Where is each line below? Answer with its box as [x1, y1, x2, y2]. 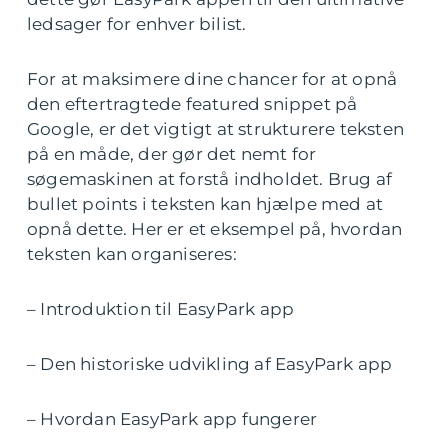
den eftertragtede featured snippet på [27, 94, 358, 114]
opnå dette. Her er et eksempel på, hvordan [27, 219, 403, 239]
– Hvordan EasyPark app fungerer [27, 409, 318, 429]
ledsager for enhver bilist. [27, 14, 247, 34]
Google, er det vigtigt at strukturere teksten [27, 119, 405, 139]
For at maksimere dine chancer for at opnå [27, 69, 398, 89]
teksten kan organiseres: [27, 244, 237, 264]
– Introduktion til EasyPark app [27, 299, 295, 319]
